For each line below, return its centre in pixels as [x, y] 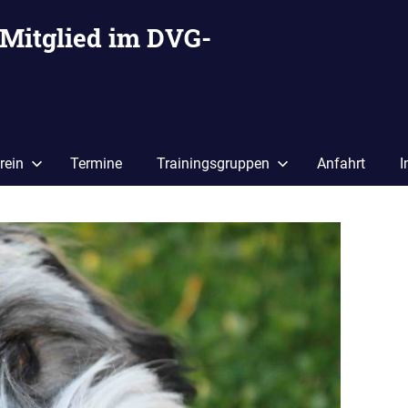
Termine [96, 163]
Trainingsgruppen [214, 163]
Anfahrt [341, 163]
